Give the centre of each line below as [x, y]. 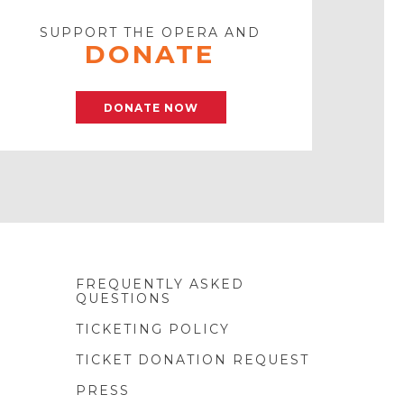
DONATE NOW [151, 107]
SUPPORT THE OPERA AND [150, 32]
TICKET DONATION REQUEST [192, 359]
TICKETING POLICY [152, 329]
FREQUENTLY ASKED [160, 284]
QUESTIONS [123, 298]
